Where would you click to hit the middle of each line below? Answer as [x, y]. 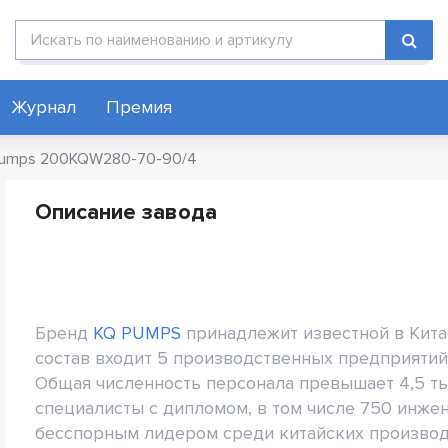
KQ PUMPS [137, 333]
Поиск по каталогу [81, 30]
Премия [139, 107]
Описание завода [126, 212]
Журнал [43, 107]
